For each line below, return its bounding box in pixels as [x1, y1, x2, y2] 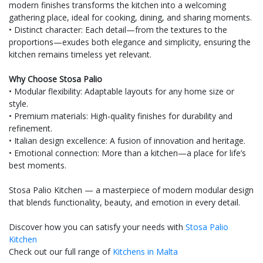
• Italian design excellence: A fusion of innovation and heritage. [9, 135, 245, 147]
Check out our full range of [9, 246, 113, 258]
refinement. [9, 123, 52, 134]
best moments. [9, 160, 66, 171]
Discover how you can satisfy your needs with [9, 221, 186, 233]
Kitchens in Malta [113, 246, 178, 258]
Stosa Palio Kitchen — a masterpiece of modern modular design [9, 184, 254, 196]
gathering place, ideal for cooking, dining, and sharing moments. [9, 12, 252, 23]
